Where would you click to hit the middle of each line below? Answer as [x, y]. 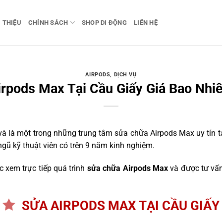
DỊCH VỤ [125, 75]
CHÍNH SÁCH [48, 22]
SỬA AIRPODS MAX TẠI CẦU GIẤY [120, 206]
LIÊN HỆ [146, 22]
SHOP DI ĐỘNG [104, 22]
